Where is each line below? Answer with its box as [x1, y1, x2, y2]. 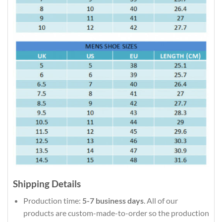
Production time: [23, 196, 82, 206]
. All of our [143, 196, 178, 206]
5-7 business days [82, 196, 144, 206]
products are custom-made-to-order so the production [23, 208, 209, 218]
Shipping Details [13, 177, 81, 189]
